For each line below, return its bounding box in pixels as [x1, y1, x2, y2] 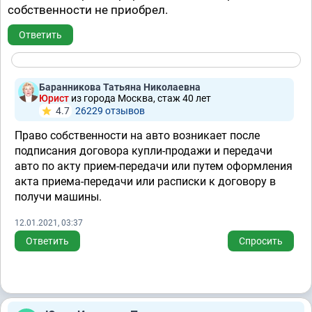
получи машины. [15, 190, 102, 203]
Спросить [239, 235, 283, 247]
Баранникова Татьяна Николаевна [39, 81, 201, 93]
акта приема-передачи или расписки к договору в [15, 175, 276, 188]
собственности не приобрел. [8, 3, 168, 17]
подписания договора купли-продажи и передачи [15, 144, 272, 157]
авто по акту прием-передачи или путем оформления [15, 159, 292, 173]
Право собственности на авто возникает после [15, 129, 260, 142]
